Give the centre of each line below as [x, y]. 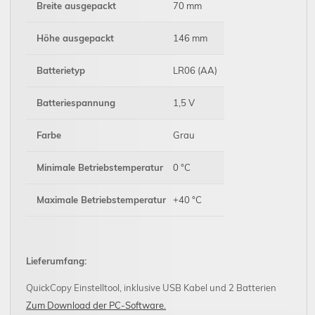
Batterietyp [61, 71]
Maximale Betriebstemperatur [101, 200]
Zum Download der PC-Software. [96, 306]
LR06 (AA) [195, 71]
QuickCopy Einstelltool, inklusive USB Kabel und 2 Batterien [151, 288]
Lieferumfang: [56, 261]
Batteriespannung [76, 103]
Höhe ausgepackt [75, 38]
